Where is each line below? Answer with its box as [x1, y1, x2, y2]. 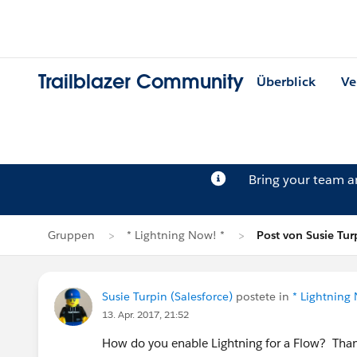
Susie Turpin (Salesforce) [102, 289, 233, 304]
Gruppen [48, 228, 95, 242]
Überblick [257, 73, 316, 91]
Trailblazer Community [38, 69, 244, 95]
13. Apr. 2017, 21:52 [102, 308, 189, 321]
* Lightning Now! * [127, 228, 225, 242]
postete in [233, 289, 292, 304]
